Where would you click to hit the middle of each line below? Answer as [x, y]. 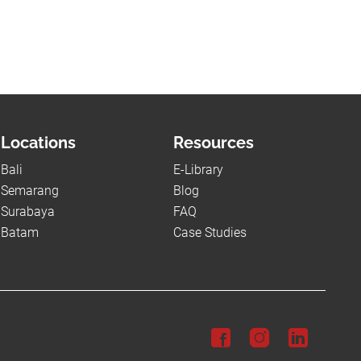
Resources [213, 143]
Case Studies [210, 233]
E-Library [198, 170]
